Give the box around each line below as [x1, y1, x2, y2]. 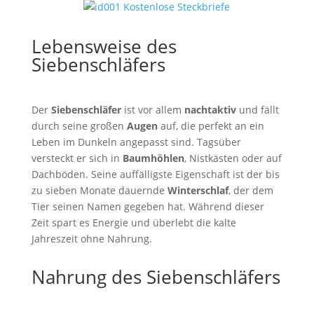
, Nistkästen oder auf [184, 151, 282, 165]
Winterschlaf [167, 184, 228, 197]
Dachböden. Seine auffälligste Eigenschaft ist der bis [31, 168, 280, 181]
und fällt [235, 103, 279, 116]
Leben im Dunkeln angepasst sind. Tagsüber [31, 135, 241, 149]
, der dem [228, 184, 273, 197]
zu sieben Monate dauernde [31, 184, 168, 197]
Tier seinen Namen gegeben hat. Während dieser [31, 200, 264, 213]
